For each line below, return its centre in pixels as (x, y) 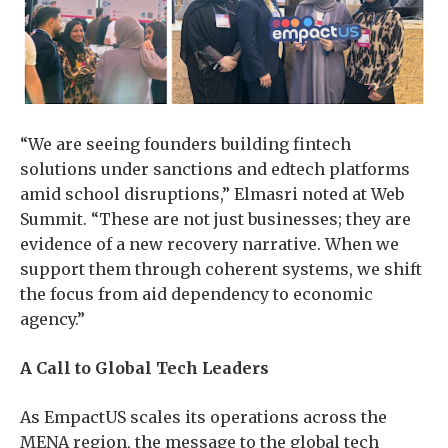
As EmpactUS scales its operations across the (203, 417)
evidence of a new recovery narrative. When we (209, 244)
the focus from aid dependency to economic (196, 294)
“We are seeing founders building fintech (185, 144)
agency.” (52, 319)
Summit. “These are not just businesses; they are (215, 219)
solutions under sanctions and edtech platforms (215, 169)
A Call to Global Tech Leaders (144, 368)
